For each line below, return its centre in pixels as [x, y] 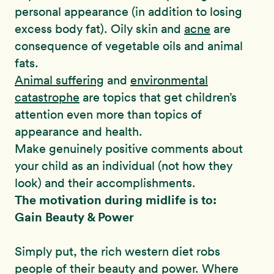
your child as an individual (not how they [124, 166]
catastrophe [47, 98]
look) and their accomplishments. [105, 183]
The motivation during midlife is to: [116, 200]
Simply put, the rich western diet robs [117, 252]
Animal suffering [59, 80]
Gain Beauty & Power [74, 217]
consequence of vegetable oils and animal [129, 46]
